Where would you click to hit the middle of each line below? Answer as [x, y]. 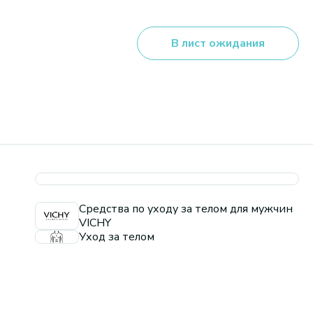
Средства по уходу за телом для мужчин [186, 209]
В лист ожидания [218, 43]
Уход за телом [117, 237]
